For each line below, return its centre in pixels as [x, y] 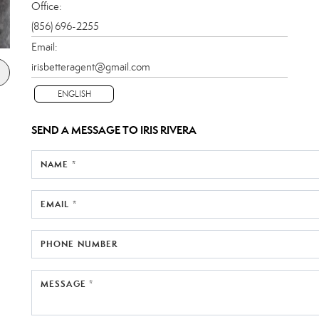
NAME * [58, 164]
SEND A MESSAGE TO [86, 130]
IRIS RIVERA [168, 130]
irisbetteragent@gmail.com [91, 67]
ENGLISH [74, 94]
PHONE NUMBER [79, 244]
